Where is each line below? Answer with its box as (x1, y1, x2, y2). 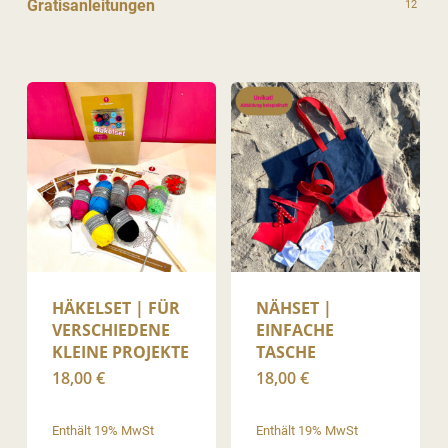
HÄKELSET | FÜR (51, 296, 180, 319)
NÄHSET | (256, 296, 333, 319)
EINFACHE (256, 318, 335, 341)
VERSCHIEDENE (51, 318, 170, 341)
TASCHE (256, 340, 317, 363)
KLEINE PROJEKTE (51, 340, 189, 363)
